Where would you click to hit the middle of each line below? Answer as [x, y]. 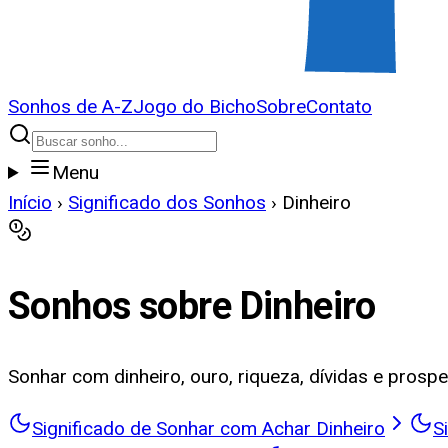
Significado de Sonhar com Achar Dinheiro [208, 428]
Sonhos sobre [124, 306]
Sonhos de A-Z [70, 106]
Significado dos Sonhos [167, 202]
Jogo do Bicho [194, 106]
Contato [339, 106]
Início [30, 202]
